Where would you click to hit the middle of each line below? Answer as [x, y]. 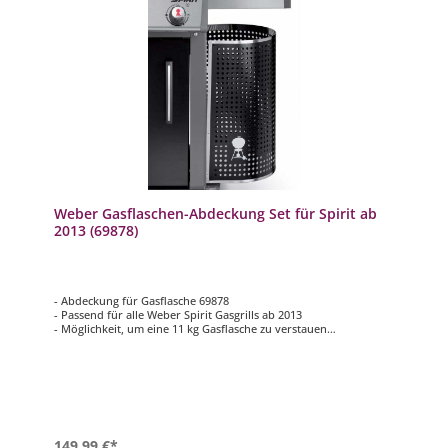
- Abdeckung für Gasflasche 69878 [141, 300]
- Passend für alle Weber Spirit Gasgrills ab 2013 [177, 314]
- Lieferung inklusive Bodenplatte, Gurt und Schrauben [196, 342]
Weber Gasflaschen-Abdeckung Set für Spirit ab [215, 214]
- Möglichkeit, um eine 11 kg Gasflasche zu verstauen [190, 328]
